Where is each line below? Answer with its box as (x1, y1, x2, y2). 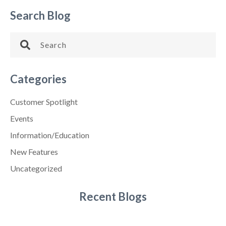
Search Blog (10, 8, 71, 22)
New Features (10, 146, 58, 156)
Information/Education (10, 130, 89, 140)
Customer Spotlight (10, 96, 78, 106)
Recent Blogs (79, 189, 147, 203)
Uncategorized (10, 163, 62, 173)
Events (10, 113, 33, 123)
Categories (10, 72, 67, 86)
